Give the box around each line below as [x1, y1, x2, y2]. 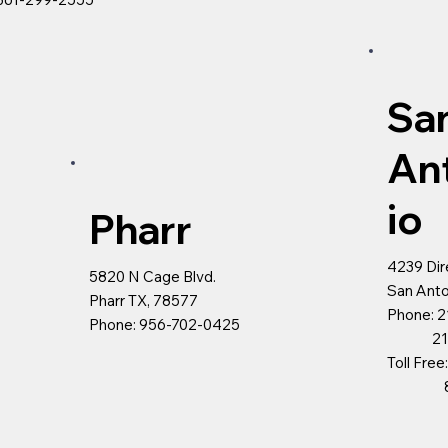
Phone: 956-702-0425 [89, 314, 241, 334]
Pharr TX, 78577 [89, 290, 199, 310]
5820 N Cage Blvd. [89, 266, 217, 286]
